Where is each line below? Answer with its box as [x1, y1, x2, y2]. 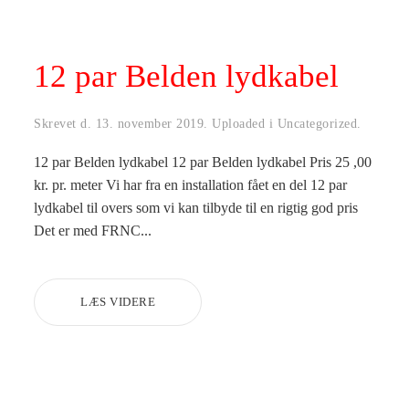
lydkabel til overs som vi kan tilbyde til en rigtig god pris [34, 199, 359, 215]
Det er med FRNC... [34, 222, 152, 238]
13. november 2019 [95, 116, 204, 131]
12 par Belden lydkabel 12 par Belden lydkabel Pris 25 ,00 [34, 153, 372, 170]
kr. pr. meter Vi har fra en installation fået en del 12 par [34, 176, 348, 193]
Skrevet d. [34, 116, 96, 131]
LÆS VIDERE [80, 294, 156, 309]
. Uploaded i [204, 116, 278, 131]
